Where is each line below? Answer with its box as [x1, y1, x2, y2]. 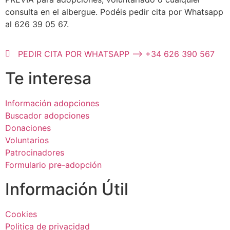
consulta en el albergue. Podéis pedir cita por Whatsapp [5, 6, 223, 17]
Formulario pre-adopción [5, 159, 102, 170]
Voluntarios [5, 135, 49, 145]
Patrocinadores [5, 147, 64, 158]
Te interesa [5, 68, 91, 88]
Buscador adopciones [5, 110, 89, 121]
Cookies [5, 208, 37, 219]
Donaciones [5, 122, 51, 133]
